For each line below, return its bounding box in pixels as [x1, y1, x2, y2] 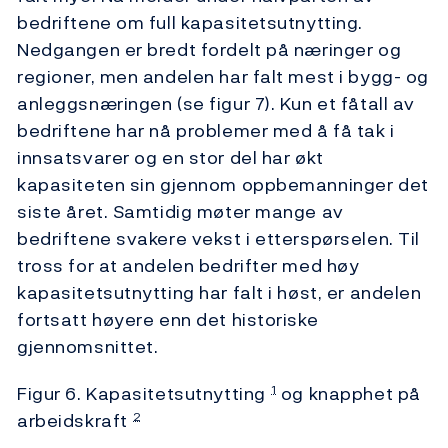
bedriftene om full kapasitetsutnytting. [17, 9, 363, 37]
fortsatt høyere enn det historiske [17, 306, 319, 334]
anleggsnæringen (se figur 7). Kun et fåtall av [17, 90, 415, 118]
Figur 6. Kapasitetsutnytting [17, 380, 266, 408]
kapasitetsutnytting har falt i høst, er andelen [17, 279, 422, 307]
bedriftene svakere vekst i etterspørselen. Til [17, 225, 420, 253]
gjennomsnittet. [17, 333, 159, 361]
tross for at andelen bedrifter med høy [17, 252, 360, 280]
